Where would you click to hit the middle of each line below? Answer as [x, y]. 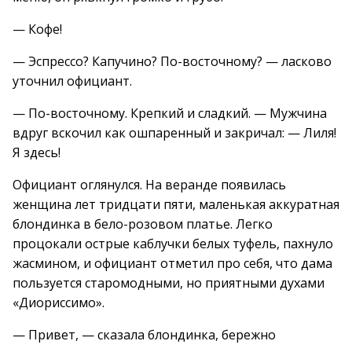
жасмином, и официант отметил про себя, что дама [172, 263]
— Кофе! [37, 29]
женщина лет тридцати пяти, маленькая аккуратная [176, 204]
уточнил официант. [72, 81]
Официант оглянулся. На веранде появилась [149, 185]
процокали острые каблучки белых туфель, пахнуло [173, 244]
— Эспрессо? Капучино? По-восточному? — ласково [172, 61]
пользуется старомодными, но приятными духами [169, 283]
